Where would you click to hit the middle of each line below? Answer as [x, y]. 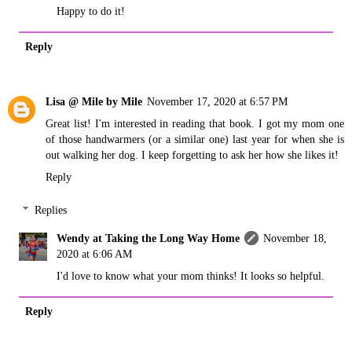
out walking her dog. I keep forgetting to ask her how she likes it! [192, 155]
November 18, [295, 238]
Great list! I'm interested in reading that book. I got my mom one [195, 124]
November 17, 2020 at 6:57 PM [217, 102]
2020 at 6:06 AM [95, 254]
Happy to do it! [91, 11]
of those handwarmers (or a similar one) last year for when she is [195, 139]
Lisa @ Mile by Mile [94, 102]
